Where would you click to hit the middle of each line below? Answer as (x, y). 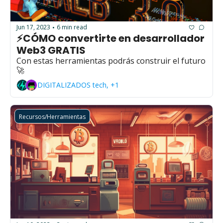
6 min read (72, 27)
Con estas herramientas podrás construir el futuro (111, 60)
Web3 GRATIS (51, 50)
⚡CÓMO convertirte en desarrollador (111, 38)
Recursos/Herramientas (52, 116)
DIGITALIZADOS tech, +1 (78, 85)
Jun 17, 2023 (33, 27)
